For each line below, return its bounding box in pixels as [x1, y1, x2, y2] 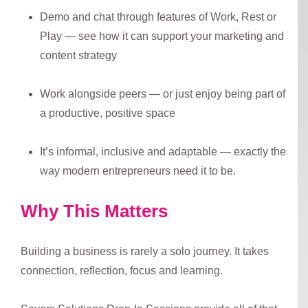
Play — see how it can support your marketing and [40, 30, 284, 42]
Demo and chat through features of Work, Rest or [40, 10, 276, 23]
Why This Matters [21, 200, 168, 221]
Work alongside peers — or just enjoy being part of [40, 87, 285, 100]
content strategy [40, 49, 117, 61]
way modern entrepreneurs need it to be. [40, 164, 236, 177]
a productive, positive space [40, 107, 175, 119]
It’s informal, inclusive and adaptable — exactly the [40, 145, 286, 157]
